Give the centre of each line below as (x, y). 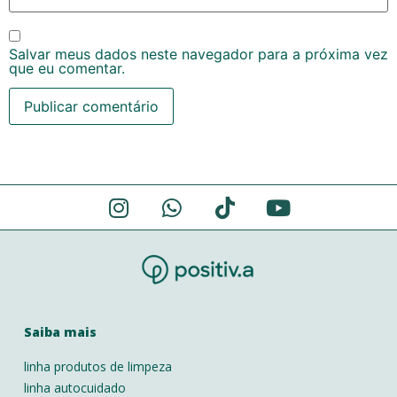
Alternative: (47, 187)
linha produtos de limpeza (97, 367)
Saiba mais (60, 332)
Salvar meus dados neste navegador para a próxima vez (198, 54)
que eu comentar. (67, 68)
